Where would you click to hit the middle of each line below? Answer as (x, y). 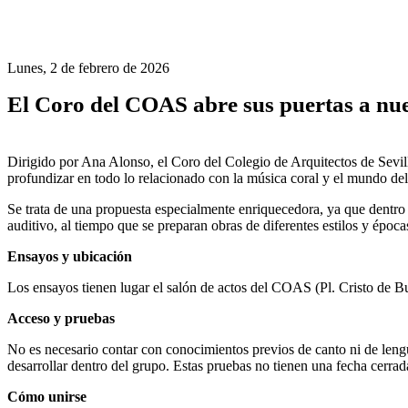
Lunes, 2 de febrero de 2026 (88, 68)
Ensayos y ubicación (70, 256)
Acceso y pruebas (61, 318)
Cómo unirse (47, 396)
